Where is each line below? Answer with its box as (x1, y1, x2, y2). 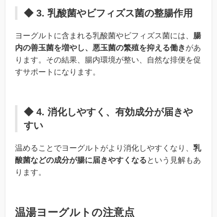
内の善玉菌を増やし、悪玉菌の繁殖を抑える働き (15, 43, 186, 52)
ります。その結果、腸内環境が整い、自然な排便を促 (15, 55, 201, 64)
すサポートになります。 (15, 67, 100, 76)
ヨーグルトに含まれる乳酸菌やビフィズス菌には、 (15, 31, 193, 40)
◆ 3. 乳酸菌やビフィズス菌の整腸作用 (24, 7, 193, 18)
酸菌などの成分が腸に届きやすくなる (15, 155, 147, 164)
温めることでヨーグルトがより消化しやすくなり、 (15, 143, 193, 152)
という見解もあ (147, 155, 201, 164)
